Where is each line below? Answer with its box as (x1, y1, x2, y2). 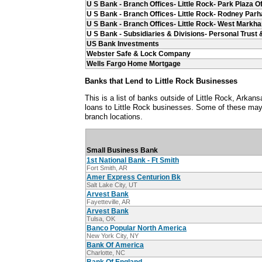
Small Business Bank (87, 146, 158, 155)
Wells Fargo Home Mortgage (87, 59, 181, 68)
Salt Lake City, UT (87, 181, 137, 189)
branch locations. (85, 112, 143, 121)
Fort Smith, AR (87, 164, 127, 172)
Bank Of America (87, 241, 144, 250)
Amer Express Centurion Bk (87, 173, 181, 182)
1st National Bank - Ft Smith (87, 156, 179, 165)
